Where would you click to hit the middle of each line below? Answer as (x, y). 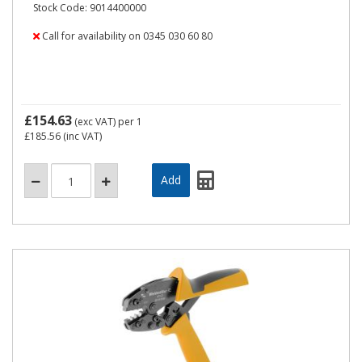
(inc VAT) (81, 136)
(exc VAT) (95, 122)
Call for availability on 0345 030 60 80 (126, 36)
